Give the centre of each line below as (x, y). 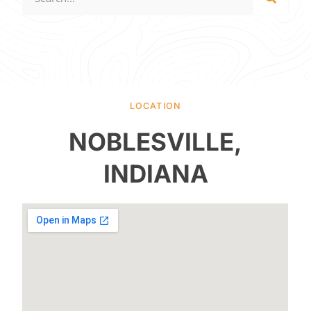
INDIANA (155, 174)
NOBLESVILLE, (155, 142)
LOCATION (155, 106)
